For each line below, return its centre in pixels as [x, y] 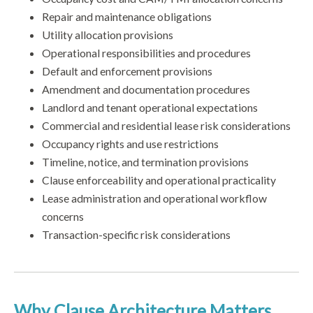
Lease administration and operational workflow [154, 198]
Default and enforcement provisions [127, 71]
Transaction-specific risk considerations [136, 235]
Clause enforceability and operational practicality [159, 180]
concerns [63, 217]
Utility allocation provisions [108, 35]
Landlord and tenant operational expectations [150, 108]
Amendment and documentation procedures [146, 89]
